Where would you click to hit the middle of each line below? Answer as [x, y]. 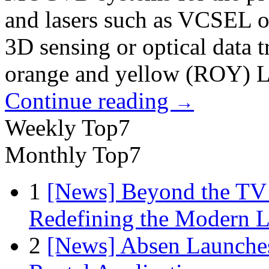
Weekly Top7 [68, 128]
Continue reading [90, 101]
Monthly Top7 [73, 155]
